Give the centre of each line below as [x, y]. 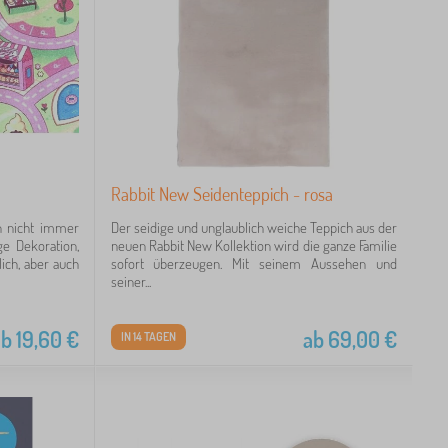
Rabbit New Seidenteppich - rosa [221, 193]
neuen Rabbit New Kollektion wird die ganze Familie [253, 245]
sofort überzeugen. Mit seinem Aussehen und [253, 263]
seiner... [130, 281]
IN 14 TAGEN [148, 336]
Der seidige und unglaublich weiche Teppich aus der [253, 227]
